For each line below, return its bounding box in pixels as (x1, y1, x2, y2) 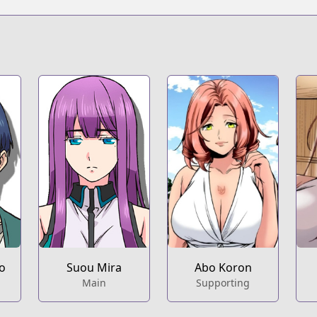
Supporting (196, 276, 250, 290)
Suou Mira (66, 260, 122, 276)
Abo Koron (194, 260, 252, 276)
